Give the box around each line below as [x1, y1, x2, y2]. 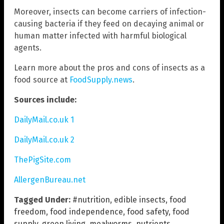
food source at [14, 74, 69, 84]
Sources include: [14, 94, 76, 104]
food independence [50, 206, 123, 216]
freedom [14, 206, 46, 216]
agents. [14, 42, 41, 52]
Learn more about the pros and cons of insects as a [14, 62, 205, 72]
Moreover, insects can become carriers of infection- [14, 6, 206, 16]
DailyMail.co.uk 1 [14, 114, 74, 124]
